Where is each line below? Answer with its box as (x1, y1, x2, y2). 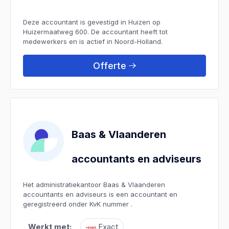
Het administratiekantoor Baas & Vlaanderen (23, 180, 165, 189)
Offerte (93, 60, 126, 71)
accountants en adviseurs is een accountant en (23, 190, 177, 198)
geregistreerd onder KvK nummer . (23, 199, 132, 208)
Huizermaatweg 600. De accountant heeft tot (23, 27, 168, 36)
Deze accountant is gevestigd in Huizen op (23, 17, 161, 26)
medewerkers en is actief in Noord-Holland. (23, 37, 163, 45)
